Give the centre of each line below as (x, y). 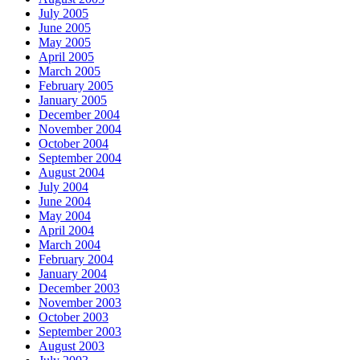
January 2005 (73, 100)
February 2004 (76, 260)
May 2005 (65, 43)
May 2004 (65, 216)
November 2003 (80, 303)
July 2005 (63, 14)
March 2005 (70, 72)
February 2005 (76, 86)
